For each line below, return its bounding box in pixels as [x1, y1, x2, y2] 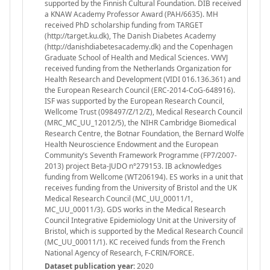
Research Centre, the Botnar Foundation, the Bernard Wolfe [45, 128, 244, 139]
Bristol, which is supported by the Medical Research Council [45, 225, 243, 236]
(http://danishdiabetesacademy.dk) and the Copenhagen [45, 41, 233, 52]
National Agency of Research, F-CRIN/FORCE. [45, 247, 194, 258]
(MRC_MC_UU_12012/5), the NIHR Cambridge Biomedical [45, 117, 236, 128]
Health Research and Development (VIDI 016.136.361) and [45, 74, 240, 84]
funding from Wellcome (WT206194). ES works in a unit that [45, 171, 243, 182]
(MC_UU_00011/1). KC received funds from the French [45, 236, 225, 247]
